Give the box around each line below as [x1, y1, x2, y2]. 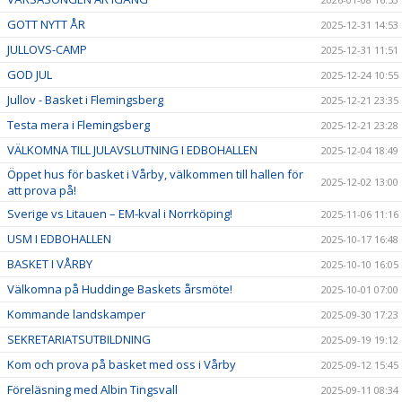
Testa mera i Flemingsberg [7, 116, 150, 133]
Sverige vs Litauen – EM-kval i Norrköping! [7, 205, 232, 222]
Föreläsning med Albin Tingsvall [7, 380, 178, 398]
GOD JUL [7, 66, 52, 83]
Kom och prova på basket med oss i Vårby [7, 355, 236, 372]
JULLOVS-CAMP [7, 40, 87, 57]
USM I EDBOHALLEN [7, 230, 111, 247]
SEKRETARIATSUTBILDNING [7, 330, 151, 347]
